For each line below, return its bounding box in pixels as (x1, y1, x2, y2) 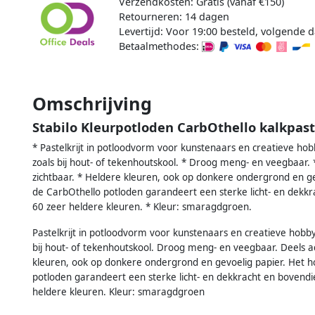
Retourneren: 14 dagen (118, 9, 229, 23)
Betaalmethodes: (118, 39, 202, 53)
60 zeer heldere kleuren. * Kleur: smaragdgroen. (32, 200, 252, 213)
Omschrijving (32, 91, 152, 115)
